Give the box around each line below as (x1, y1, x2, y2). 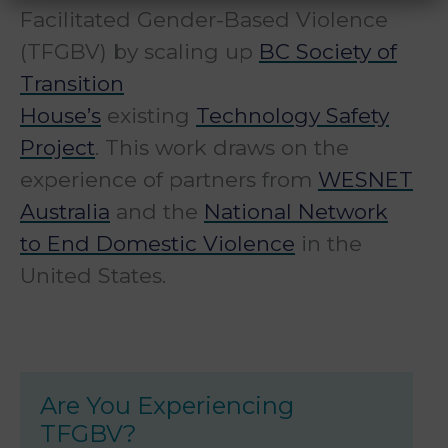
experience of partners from (20, 167, 318, 193)
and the (110, 199, 204, 225)
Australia (20, 199, 110, 225)
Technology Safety (196, 103, 389, 129)
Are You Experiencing (40, 391, 294, 421)
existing (101, 103, 196, 129)
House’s (20, 103, 101, 129)
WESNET (318, 167, 413, 193)
